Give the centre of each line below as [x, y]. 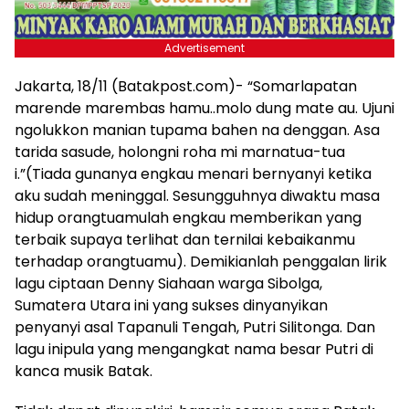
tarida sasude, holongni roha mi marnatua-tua [180, 152]
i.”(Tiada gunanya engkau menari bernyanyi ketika [193, 174]
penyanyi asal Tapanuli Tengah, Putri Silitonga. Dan [195, 328]
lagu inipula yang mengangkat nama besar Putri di [194, 350]
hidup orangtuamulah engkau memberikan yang [188, 218]
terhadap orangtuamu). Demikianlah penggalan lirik [201, 262]
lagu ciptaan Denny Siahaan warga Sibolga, [168, 284]
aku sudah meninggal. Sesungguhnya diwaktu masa [197, 196]
